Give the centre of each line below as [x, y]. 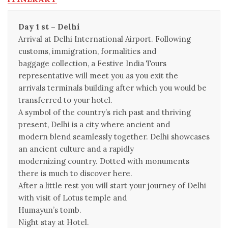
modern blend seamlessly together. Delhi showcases [114, 137]
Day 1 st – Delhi [49, 27]
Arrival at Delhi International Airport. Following [105, 39]
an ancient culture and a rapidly [76, 149]
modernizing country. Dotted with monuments [104, 161]
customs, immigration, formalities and [87, 51]
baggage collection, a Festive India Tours [92, 63]
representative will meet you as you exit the [98, 76]
